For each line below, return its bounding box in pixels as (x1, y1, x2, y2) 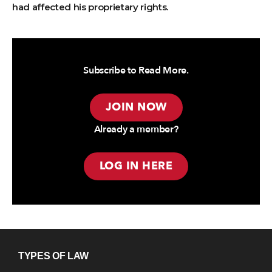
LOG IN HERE (99, 158, 173, 174)
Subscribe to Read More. (83, 64, 189, 78)
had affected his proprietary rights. (12, 1, 169, 13)
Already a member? (93, 123, 178, 137)
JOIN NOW (105, 100, 167, 115)
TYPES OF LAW (18, 251, 89, 262)
